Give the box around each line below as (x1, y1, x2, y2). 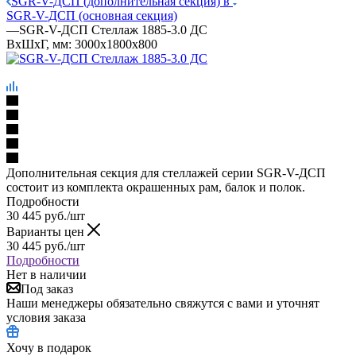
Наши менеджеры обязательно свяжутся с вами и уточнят (6, 296, 319, 310)
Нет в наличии (6, 267, 87, 281)
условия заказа (6, 310, 86, 324)
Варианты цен (6, 224, 87, 238)
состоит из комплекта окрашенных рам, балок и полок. (6, 180, 305, 194)
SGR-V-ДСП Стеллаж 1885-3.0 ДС (19, 22, 207, 37)
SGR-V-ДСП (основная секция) (6, 8, 177, 22)
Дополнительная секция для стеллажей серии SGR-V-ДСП (6, 165, 326, 180)
